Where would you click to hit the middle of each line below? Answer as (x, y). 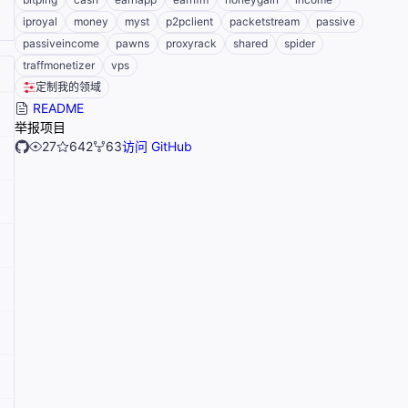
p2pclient (189, 22)
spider (300, 44)
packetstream (265, 22)
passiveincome (61, 44)
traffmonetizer (59, 66)
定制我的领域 (68, 87)
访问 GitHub (157, 147)
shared (250, 44)
